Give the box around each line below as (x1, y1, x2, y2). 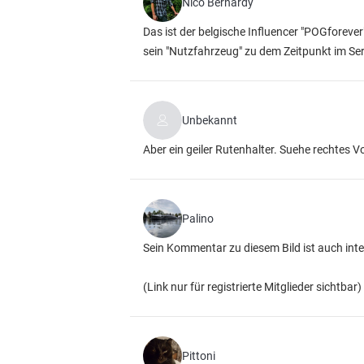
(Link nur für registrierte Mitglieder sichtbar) (143, 280, 362, 293)
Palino (182, 212, 214, 225)
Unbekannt (182, 114, 237, 127)
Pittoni (182, 349, 215, 362)
